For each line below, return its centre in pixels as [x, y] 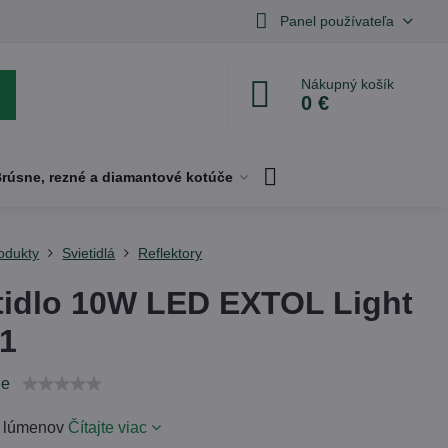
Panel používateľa [336, 20]
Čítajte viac [108, 427]
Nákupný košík [348, 84]
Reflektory [170, 253]
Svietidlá [89, 253]
